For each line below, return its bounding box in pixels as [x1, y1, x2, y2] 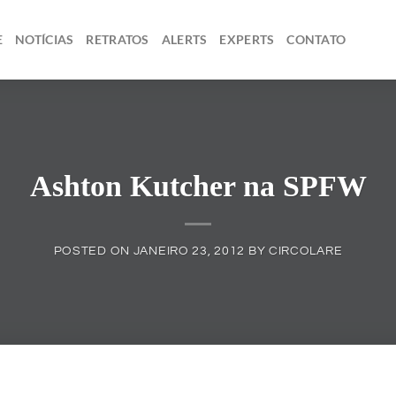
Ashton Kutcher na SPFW [29, 168, 367, 202]
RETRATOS [86, 32, 149, 47]
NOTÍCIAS [15, 32, 74, 47]
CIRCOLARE [268, 244, 343, 258]
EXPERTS [219, 32, 275, 47]
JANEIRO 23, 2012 [133, 244, 246, 258]
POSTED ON [53, 244, 133, 258]
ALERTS [161, 32, 208, 47]
